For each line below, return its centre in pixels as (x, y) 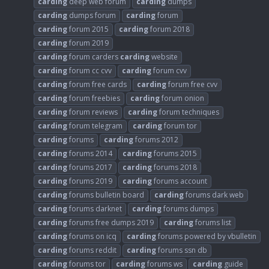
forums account (180, 181)
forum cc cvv (89, 70)
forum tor (180, 125)
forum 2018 (169, 29)
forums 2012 (156, 139)
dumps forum (92, 15)
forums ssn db (182, 250)
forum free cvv (192, 84)
